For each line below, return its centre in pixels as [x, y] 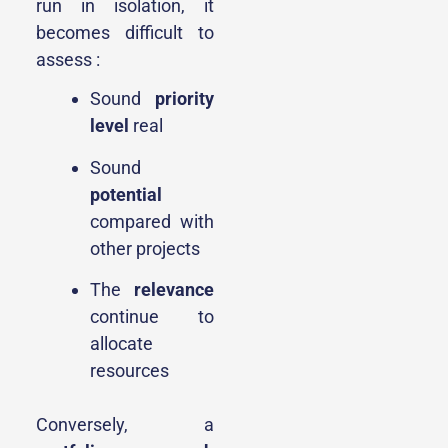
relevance [174, 290]
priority [184, 99]
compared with [152, 221]
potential [126, 194]
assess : [68, 60]
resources [129, 371]
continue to [152, 317]
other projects [145, 248]
